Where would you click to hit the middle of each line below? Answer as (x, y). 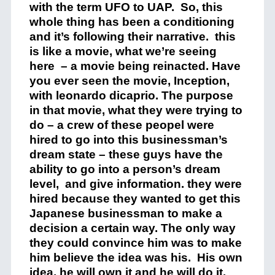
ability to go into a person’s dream (125, 169)
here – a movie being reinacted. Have (135, 66)
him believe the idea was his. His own (136, 258)
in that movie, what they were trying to (136, 110)
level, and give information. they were (135, 184)
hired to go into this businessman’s (128, 140)
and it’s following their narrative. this (132, 37)
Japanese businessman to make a (126, 213)
